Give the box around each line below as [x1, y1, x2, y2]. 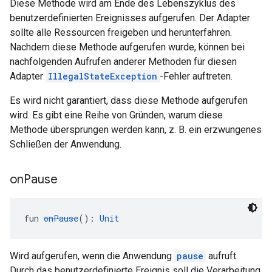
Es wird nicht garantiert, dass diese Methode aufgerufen [10, 95, 248, 106]
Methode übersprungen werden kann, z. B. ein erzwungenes [10, 124, 262, 135]
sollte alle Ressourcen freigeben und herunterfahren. [10, 27, 232, 38]
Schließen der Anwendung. [10, 138, 121, 150]
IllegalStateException [48, 70, 157, 82]
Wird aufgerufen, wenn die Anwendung [10, 250, 174, 262]
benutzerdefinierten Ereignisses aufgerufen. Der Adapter [10, 12, 250, 24]
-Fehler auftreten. [160, 70, 233, 82]
